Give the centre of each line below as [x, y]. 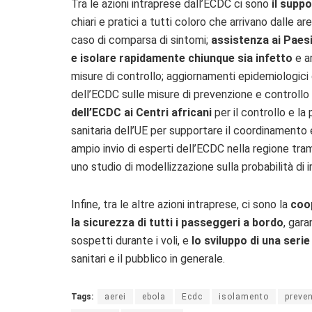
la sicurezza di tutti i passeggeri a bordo [177, 223]
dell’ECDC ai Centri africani [141, 113]
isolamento [244, 297]
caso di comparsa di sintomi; [141, 40]
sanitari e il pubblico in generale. [148, 259]
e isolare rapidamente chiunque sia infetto [182, 58]
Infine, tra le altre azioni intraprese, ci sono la [181, 205]
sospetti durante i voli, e [131, 241]
